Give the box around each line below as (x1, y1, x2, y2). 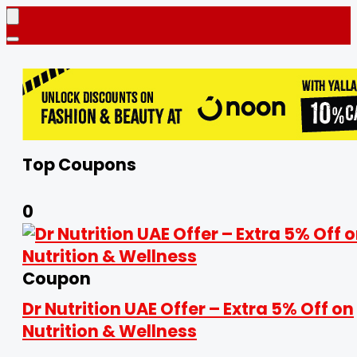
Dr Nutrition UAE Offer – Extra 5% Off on (22, 297, 354, 320)
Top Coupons (22, 153, 136, 176)
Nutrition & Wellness (22, 320, 197, 343)
